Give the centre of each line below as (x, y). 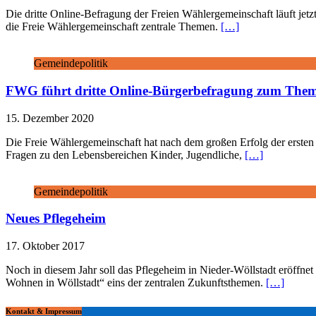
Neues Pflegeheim (56, 219)
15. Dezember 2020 (50, 118)
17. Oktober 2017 (45, 246)
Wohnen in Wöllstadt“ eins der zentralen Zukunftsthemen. (136, 283)
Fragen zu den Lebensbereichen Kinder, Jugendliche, (125, 154)
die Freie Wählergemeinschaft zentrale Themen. (113, 27)
